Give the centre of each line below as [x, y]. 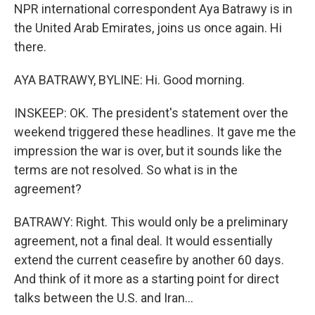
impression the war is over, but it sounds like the [148, 151]
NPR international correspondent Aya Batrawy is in [153, 9]
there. [30, 47]
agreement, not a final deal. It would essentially [143, 241]
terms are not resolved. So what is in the [126, 170]
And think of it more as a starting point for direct [147, 279]
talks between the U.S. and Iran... [104, 298]
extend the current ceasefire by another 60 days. [149, 260]
